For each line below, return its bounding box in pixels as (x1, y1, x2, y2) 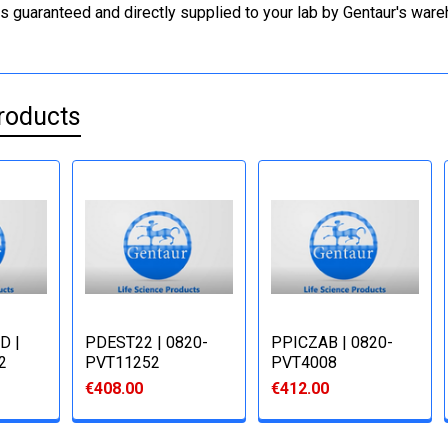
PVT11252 (85, 352, 161, 372)
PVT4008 (271, 352, 338, 372)
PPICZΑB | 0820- (271, 332, 394, 352)
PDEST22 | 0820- (85, 332, 209, 352)
